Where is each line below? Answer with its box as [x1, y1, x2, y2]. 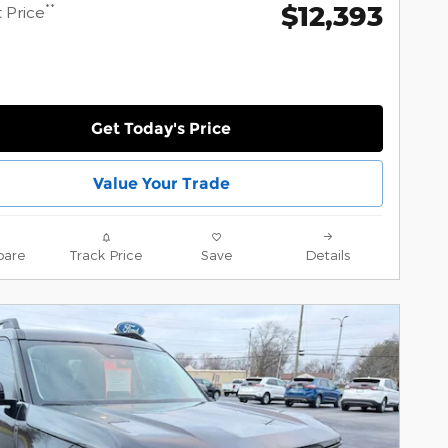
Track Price [69, 245, 142, 263]
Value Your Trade [92, 173, 230, 193]
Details [305, 245, 350, 263]
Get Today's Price [91, 118, 231, 138]
